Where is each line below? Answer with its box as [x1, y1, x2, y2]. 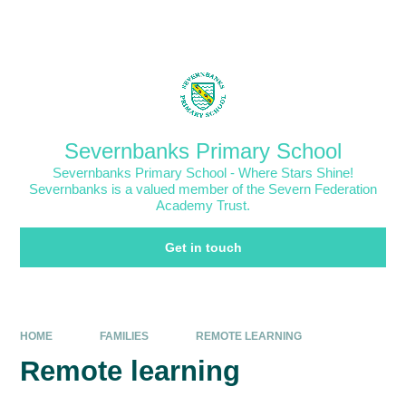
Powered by [218, 15, 291, 30]
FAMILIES [99, 329, 149, 343]
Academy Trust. [156, 198, 250, 214]
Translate [324, 15, 378, 30]
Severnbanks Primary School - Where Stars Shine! [53, 165, 353, 181]
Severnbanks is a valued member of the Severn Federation [29, 181, 377, 198]
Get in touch [164, 240, 242, 256]
